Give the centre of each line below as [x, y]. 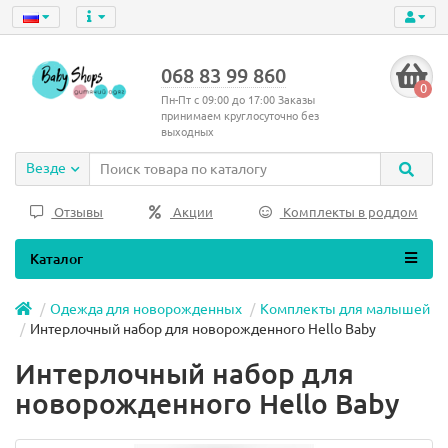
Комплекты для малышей [345, 309]
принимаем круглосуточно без [239, 116]
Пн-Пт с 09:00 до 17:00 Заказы [237, 100]
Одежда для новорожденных [146, 309]
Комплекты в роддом [348, 212]
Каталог [56, 259]
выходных [187, 132]
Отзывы [77, 212]
